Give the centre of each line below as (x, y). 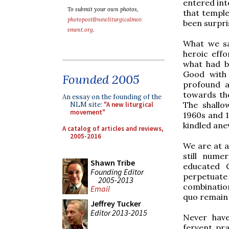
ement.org (80, 30)
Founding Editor (117, 171)
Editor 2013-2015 (119, 212)
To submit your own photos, (103, 9)
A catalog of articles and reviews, (113, 128)
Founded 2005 (101, 79)
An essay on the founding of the (112, 97)
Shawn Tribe (113, 163)
